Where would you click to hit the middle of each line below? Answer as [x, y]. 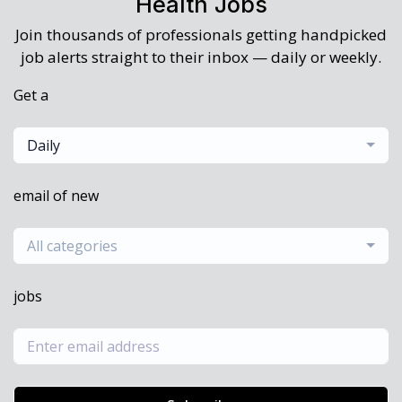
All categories [72, 246]
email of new [56, 196]
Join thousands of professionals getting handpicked [201, 35]
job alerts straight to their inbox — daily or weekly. [201, 57]
